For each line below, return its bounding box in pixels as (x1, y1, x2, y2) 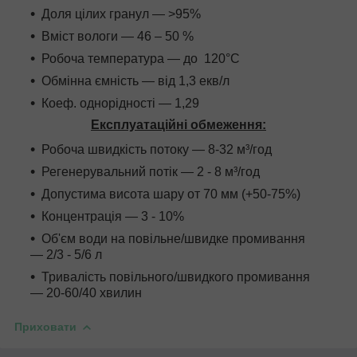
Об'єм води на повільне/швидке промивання (41, 231, 305, 245)
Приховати (14, 320, 76, 333)
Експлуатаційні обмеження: (91, 118, 266, 132)
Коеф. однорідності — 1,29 (41, 96, 199, 111)
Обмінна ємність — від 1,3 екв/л (41, 74, 229, 88)
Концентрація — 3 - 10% (41, 209, 184, 223)
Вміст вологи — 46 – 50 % (41, 29, 194, 44)
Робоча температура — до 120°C (41, 52, 240, 66)
